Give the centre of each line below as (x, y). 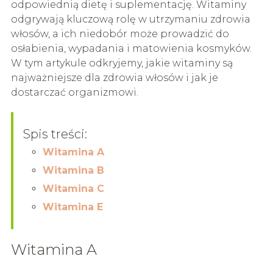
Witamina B (73, 171)
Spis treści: (55, 134)
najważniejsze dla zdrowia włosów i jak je (114, 78)
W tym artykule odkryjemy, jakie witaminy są (122, 63)
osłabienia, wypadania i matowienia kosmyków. (131, 49)
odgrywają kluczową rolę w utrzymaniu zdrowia (130, 19)
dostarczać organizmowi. (74, 93)
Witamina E (73, 207)
